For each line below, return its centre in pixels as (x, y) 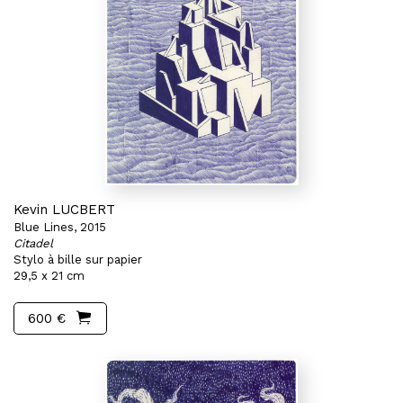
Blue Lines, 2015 (60, 227)
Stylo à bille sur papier (78, 260)
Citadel (33, 243)
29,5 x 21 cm (49, 276)
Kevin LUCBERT (64, 210)
